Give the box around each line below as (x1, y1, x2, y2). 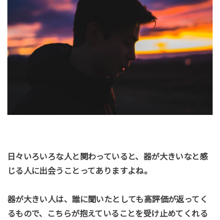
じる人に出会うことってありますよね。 (7, 166, 152, 176)
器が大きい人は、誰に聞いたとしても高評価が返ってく (7, 195, 208, 204)
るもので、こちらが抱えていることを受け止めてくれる (7, 209, 208, 219)
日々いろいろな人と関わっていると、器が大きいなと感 (7, 152, 208, 162)
